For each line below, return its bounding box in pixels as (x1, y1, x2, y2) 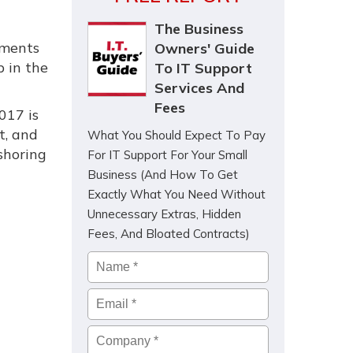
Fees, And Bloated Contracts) (87, 226, 250, 241)
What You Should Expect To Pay (87, 128, 266, 143)
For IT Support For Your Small (87, 147, 247, 162)
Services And (154, 79, 244, 97)
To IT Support (154, 59, 252, 77)
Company (87, 325, 150, 344)
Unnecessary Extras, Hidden (87, 206, 241, 221)
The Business (154, 20, 243, 38)
